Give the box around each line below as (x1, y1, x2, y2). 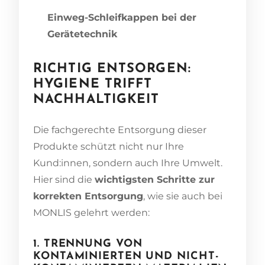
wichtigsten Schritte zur (95, 173, 215, 185)
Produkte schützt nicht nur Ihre (33, 140, 184, 152)
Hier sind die (33, 173, 95, 185)
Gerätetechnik (47, 28, 117, 40)
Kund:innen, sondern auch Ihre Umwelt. (33, 157, 222, 169)
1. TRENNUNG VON (33, 238, 143, 250)
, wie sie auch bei (143, 190, 222, 202)
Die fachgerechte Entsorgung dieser (33, 124, 206, 135)
